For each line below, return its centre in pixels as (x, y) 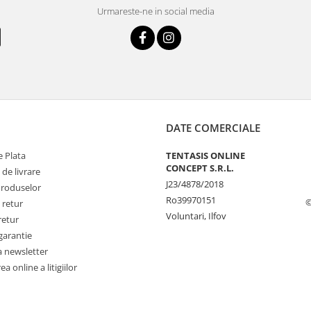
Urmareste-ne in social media (155, 11)
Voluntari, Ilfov (196, 216)
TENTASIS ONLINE (205, 155)
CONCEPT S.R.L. (200, 168)
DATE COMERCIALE (213, 128)
